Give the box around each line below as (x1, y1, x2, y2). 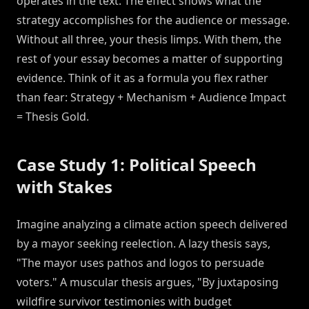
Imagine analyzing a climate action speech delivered (17, 217, 288, 232)
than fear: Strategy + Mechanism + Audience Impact (17, 90, 286, 106)
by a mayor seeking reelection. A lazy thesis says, (17, 236, 270, 252)
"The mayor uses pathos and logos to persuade (17, 255, 264, 271)
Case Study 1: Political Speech (17, 153, 257, 177)
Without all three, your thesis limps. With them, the (17, 32, 281, 48)
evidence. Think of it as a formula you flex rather (17, 70, 268, 86)
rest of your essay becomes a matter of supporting (17, 51, 283, 67)
